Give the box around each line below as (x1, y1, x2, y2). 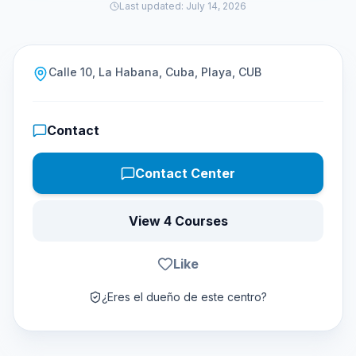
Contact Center (135, 165, 235, 181)
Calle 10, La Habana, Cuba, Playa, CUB (48, 65, 261, 79)
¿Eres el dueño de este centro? (102, 290, 267, 304)
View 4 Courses (128, 213, 228, 229)
